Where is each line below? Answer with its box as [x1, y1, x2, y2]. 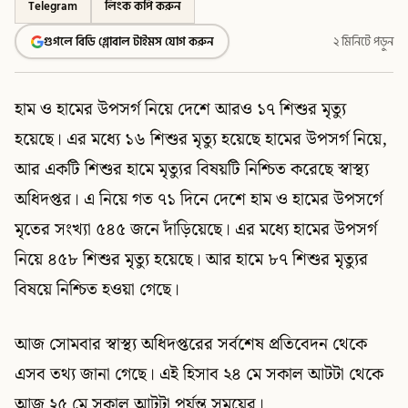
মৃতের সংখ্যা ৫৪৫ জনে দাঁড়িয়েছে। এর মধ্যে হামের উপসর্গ [15, 216, 377, 244]
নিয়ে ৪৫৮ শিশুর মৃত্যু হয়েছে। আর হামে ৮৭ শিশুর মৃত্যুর [15, 246, 368, 274]
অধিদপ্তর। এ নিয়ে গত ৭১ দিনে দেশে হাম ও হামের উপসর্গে [15, 186, 382, 214]
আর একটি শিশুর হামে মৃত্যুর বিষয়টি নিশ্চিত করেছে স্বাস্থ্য [15, 156, 369, 184]
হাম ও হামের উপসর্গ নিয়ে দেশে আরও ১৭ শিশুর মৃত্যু [15, 96, 346, 124]
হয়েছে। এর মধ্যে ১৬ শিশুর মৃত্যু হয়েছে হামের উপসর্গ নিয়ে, [15, 126, 387, 154]
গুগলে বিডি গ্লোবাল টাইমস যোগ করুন [43, 32, 214, 51]
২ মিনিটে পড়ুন [333, 32, 393, 51]
